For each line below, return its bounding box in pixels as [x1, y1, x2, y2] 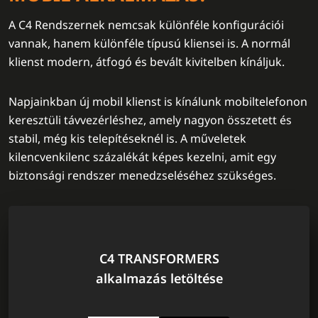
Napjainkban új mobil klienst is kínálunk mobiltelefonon [9, 94, 307, 109]
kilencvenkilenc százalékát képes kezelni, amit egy [9, 149, 276, 165]
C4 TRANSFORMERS [99, 250, 219, 267]
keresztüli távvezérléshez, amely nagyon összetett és [9, 112, 292, 128]
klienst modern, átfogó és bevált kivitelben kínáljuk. [9, 54, 285, 70]
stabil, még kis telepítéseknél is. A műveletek [9, 131, 246, 146]
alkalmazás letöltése [95, 270, 223, 287]
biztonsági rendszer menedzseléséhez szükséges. [9, 168, 276, 183]
